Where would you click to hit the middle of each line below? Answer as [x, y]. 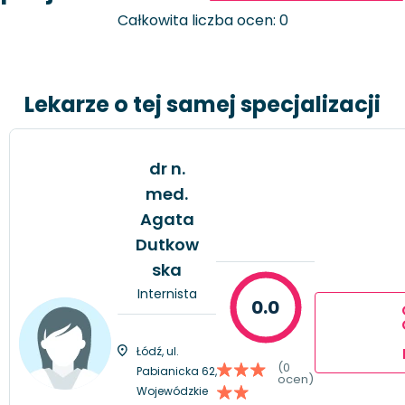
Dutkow [167, 244]
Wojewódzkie [172, 391]
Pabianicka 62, [177, 371]
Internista [167, 293]
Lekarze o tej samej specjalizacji [202, 104]
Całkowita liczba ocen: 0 [202, 21]
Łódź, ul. [158, 351]
